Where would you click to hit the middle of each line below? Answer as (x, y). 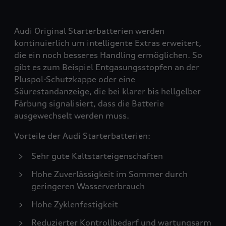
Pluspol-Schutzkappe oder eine (75, 79)
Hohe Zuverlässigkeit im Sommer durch (109, 174)
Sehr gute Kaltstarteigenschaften (97, 156)
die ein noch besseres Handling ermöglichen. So (108, 55)
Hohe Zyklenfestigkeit (75, 204)
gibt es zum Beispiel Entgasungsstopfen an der (107, 67)
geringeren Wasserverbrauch (88, 186)
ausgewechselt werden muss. (72, 116)
